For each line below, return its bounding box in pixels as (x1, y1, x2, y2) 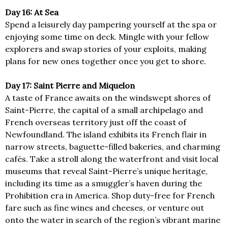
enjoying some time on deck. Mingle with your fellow (5, 32, 209, 42)
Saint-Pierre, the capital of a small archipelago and (5, 105, 203, 116)
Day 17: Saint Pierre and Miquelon (5, 80, 135, 91)
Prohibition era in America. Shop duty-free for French (5, 190, 215, 201)
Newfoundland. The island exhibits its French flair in (5, 129, 207, 140)
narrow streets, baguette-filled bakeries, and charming (5, 141, 220, 152)
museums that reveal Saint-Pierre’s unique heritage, (5, 166, 208, 177)
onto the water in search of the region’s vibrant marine (5, 215, 220, 225)
